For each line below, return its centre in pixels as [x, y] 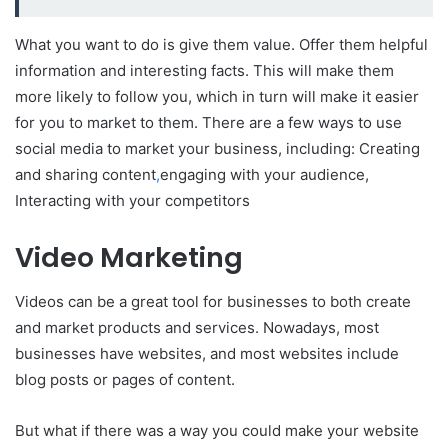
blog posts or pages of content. [125, 379]
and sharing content [85, 174]
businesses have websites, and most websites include [207, 353]
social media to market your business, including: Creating [217, 148]
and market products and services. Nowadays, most [197, 327]
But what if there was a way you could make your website [217, 430]
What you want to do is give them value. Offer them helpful [221, 44]
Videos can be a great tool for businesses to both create [213, 301]
